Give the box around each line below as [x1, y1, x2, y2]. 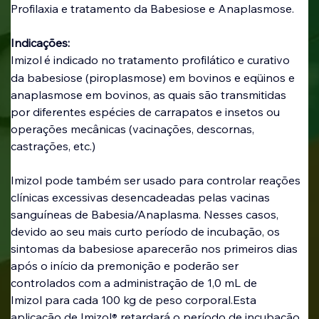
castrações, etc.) [10, 139, 95, 154]
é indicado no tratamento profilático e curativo [43, 53, 293, 68]
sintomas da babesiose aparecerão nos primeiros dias [10, 241, 300, 256]
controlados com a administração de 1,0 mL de [10, 276, 260, 291]
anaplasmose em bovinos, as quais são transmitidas [10, 88, 289, 103]
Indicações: [10, 36, 73, 51]
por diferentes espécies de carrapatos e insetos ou [10, 105, 283, 120]
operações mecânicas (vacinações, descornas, [10, 122, 257, 137]
